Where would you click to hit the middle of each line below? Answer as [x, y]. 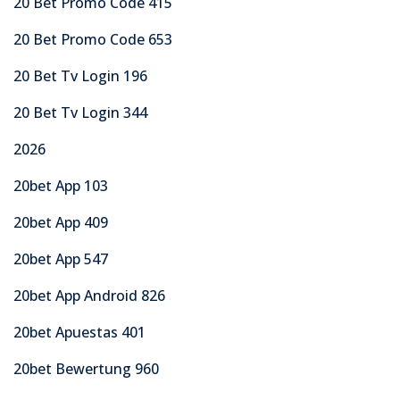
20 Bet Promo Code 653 [93, 39]
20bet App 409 [61, 222]
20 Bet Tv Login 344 [80, 112]
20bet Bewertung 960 [86, 368]
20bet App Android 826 [89, 295]
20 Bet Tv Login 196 [80, 75]
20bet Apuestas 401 [79, 332]
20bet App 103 [61, 185]
